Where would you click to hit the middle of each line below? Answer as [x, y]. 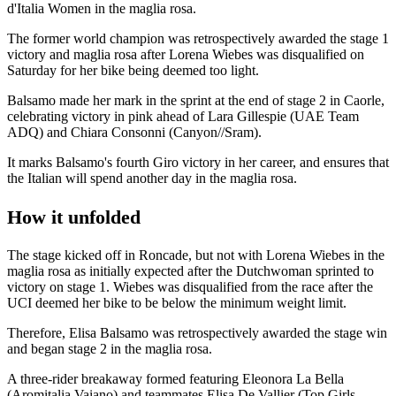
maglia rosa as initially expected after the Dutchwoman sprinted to [190, 271]
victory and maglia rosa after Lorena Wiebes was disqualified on [186, 54]
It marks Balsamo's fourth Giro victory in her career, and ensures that [198, 162]
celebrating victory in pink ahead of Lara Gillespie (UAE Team [183, 116]
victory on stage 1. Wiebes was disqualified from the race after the [190, 287]
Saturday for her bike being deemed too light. [135, 70]
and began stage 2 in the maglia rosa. [111, 349]
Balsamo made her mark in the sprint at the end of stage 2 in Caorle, [196, 100]
